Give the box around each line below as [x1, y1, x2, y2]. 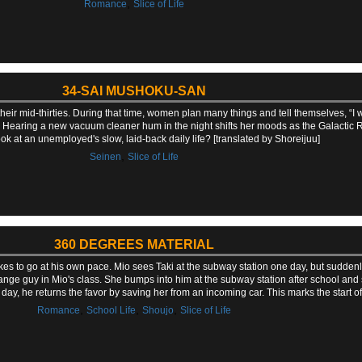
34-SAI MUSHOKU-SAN [61, 84, 206, 99]
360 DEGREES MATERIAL [53, 237, 214, 251]
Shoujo [141, 304, 174, 316]
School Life [86, 304, 136, 316]
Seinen [89, 151, 121, 163]
